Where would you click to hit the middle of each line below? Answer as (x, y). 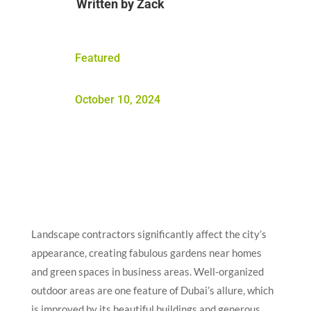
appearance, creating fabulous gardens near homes (146, 252)
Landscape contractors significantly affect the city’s (149, 234)
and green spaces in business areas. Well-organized (147, 271)
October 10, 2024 (117, 99)
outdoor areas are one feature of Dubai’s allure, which (152, 290)
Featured (97, 58)
